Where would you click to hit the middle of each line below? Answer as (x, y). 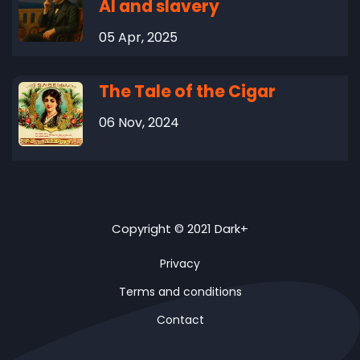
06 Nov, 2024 (139, 122)
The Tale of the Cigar (187, 91)
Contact (180, 319)
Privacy (180, 263)
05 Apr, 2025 (138, 37)
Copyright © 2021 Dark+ (180, 228)
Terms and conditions (180, 291)
